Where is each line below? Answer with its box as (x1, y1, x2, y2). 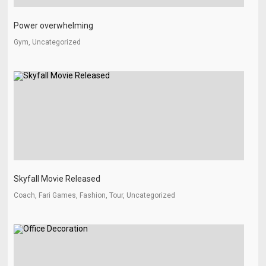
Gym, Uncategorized (14, 38, 81, 46)
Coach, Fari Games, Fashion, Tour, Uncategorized (14, 191, 176, 199)
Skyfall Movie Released (14, 174, 101, 183)
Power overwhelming (14, 21, 94, 30)
